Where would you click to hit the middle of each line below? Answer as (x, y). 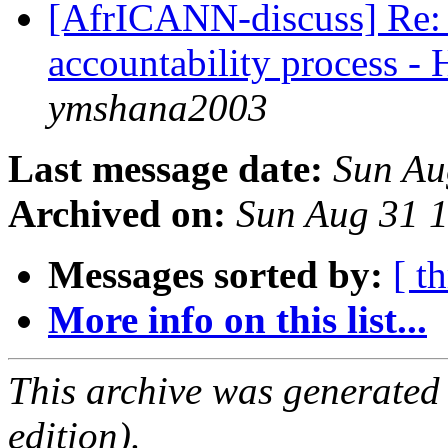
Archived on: (117, 214)
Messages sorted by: (215, 275)
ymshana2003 (158, 108)
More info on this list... (237, 320)
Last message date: (165, 169)
